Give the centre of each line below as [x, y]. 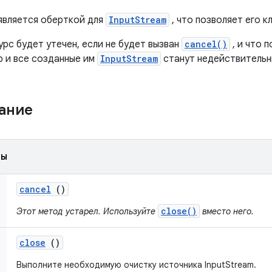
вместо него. [227, 211]
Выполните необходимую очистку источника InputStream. [136, 265]
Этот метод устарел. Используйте [87, 211]
